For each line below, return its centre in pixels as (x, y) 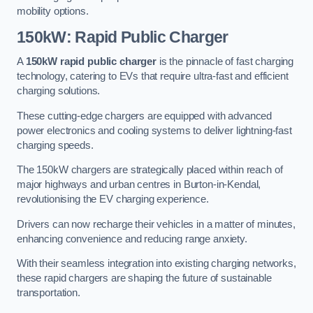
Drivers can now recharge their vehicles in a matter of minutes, (156, 224)
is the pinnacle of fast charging (225, 62)
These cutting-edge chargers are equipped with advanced (145, 116)
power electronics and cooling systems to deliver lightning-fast (154, 130)
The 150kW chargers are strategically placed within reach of (150, 170)
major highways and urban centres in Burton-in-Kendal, (139, 185)
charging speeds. (55, 145)
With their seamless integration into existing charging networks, (156, 264)
